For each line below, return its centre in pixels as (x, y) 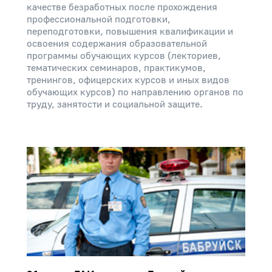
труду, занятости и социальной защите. (115, 104)
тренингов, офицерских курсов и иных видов (128, 80)
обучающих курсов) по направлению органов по (135, 92)
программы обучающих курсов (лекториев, (124, 56)
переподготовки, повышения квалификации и (130, 32)
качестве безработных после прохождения (122, 7)
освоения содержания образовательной (117, 44)
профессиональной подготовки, (99, 19)
